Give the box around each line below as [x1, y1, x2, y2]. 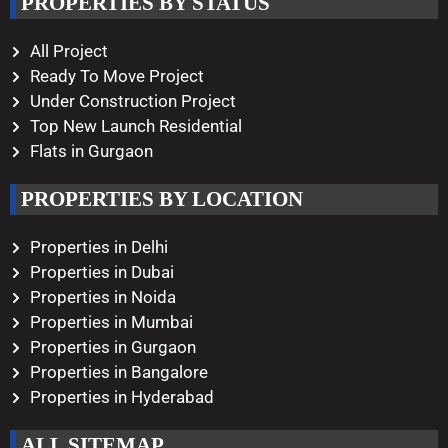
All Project [30, 41, 108, 62]
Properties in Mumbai [30, 312, 193, 333]
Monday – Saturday [63, 5, 210, 26]
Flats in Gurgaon [30, 141, 153, 162]
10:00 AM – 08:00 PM [63, 30, 230, 51]
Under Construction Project [30, 91, 236, 112]
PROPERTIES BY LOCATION [21, 187, 303, 212]
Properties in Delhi [30, 237, 168, 258]
